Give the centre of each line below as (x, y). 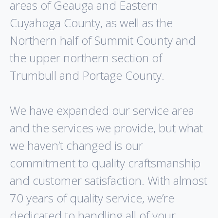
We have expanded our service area (102, 110)
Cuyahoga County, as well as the (91, 23)
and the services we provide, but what (106, 128)
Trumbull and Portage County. (87, 75)
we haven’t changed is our (76, 145)
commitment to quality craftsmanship (105, 163)
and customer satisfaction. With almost (109, 181)
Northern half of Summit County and (103, 40)
